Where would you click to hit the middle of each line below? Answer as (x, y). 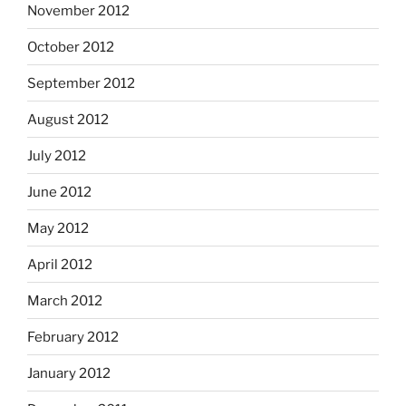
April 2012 (60, 264)
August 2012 (68, 119)
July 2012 (57, 155)
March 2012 (65, 300)
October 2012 (71, 47)
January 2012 (69, 373)
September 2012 (81, 83)
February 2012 (73, 337)
